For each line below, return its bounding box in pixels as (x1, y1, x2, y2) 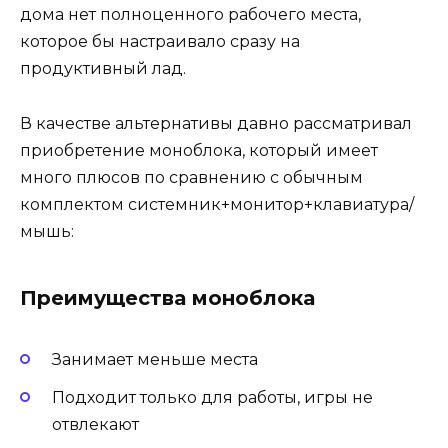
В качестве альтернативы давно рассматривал (20, 113, 412, 133)
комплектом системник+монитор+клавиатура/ (20, 194, 414, 214)
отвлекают (52, 415, 139, 435)
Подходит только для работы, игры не (52, 388, 373, 408)
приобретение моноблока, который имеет (20, 140, 378, 160)
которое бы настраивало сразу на (20, 32, 300, 52)
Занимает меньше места (52, 349, 258, 369)
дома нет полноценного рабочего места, (20, 5, 361, 25)
